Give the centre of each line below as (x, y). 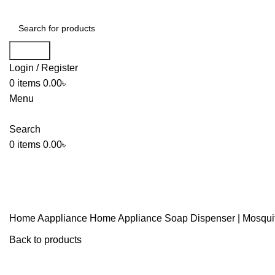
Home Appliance (127, 218)
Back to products (45, 240)
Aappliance (64, 218)
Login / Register (44, 68)
